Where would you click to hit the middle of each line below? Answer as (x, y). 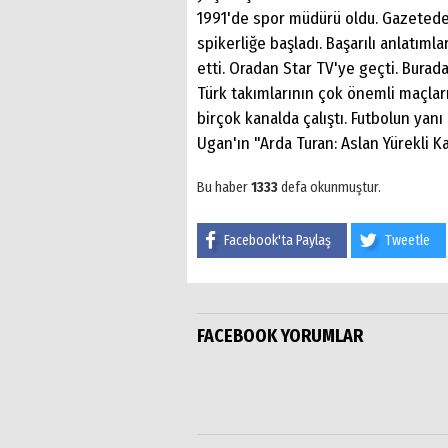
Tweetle (407, 240)
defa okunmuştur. (329, 187)
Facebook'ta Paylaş (277, 240)
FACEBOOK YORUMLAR (280, 335)
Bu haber (224, 187)
